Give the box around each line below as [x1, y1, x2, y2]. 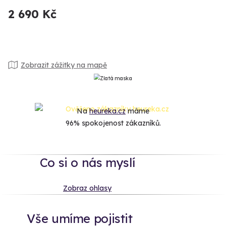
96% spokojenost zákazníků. [65, 119, 161, 128]
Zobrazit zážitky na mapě [21, 60, 107, 70]
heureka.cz [89, 106, 126, 116]
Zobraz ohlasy [63, 183, 111, 193]
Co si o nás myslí [39, 154, 135, 170]
